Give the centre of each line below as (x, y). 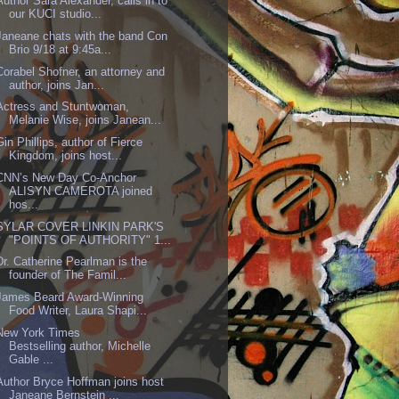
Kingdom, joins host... (66, 156)
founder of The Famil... (68, 275)
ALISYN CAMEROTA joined (81, 191)
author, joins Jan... (57, 85)
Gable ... (32, 359)
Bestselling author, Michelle (80, 346)
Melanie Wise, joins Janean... (85, 120)
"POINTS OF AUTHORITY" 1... (90, 240)
